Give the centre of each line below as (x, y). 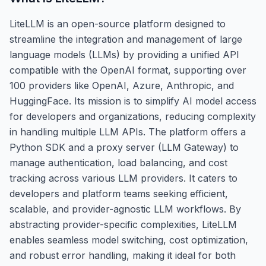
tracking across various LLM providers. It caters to (123, 178)
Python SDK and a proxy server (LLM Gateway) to (124, 147)
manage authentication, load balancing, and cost (118, 162)
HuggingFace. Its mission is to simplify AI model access (133, 101)
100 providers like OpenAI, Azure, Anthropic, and (122, 85)
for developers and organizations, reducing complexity (133, 116)
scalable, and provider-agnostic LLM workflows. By (125, 209)
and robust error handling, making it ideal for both (123, 255)
